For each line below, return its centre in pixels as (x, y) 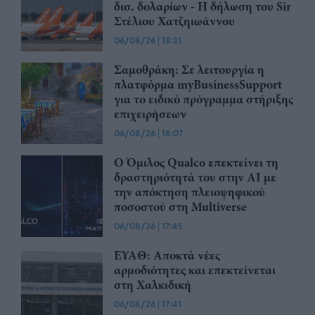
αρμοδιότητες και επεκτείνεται (195, 270)
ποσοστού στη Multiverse (180, 207)
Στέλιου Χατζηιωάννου (174, 21)
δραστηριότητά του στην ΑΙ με (195, 178)
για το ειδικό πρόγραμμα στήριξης (204, 99)
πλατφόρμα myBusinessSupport (198, 85)
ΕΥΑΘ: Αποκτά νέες (167, 256)
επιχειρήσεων (150, 114)
